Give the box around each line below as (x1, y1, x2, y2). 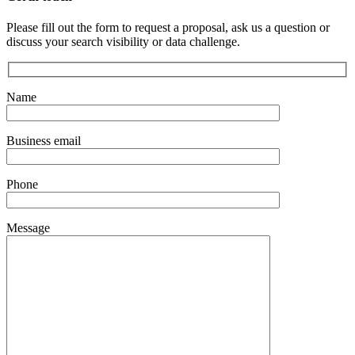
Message (6, 220, 50, 235)
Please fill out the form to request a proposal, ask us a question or (6, 21, 330, 35)
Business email (6, 133, 81, 147)
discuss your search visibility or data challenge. (6, 35, 240, 49)
